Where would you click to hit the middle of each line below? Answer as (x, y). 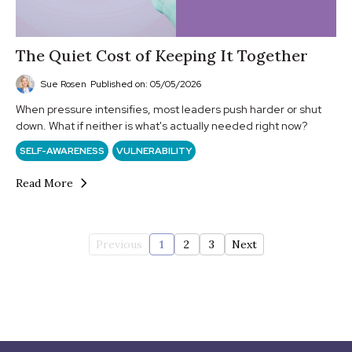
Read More (44, 183)
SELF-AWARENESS (62, 150)
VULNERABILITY (154, 150)
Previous (119, 244)
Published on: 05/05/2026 (146, 84)
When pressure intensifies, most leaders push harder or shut (169, 109)
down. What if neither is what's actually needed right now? (161, 125)
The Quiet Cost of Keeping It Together (162, 55)
